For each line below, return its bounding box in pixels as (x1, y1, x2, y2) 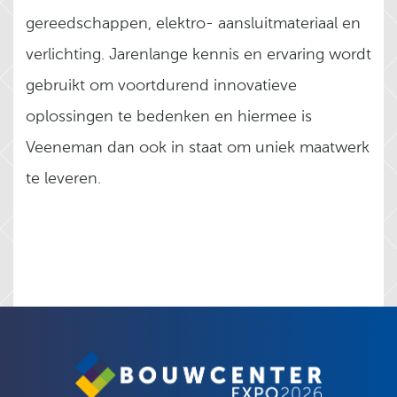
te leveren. (26, 171, 101, 187)
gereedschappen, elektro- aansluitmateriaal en (26, 16, 361, 32)
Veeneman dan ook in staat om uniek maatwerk (26, 140, 370, 156)
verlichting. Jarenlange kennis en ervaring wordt (26, 47, 371, 63)
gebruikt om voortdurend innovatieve (26, 78, 297, 94)
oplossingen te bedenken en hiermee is (26, 109, 312, 125)
